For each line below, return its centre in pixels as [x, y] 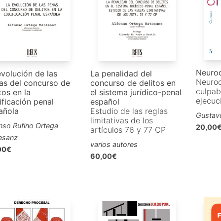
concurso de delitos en [133, 83]
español [105, 102]
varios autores [114, 145]
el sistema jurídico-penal [136, 92]
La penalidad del [121, 74]
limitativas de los [122, 121]
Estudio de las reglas [129, 111]
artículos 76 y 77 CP [128, 130]
